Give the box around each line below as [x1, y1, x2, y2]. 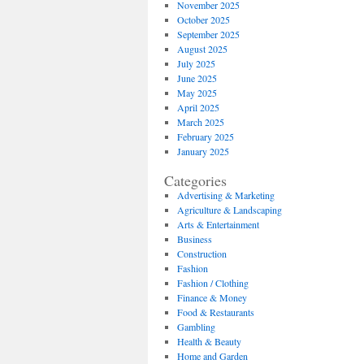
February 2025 [176, 130, 234, 143]
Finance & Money [176, 291, 247, 304]
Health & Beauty [176, 335, 241, 348]
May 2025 [176, 86, 217, 99]
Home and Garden [176, 349, 248, 362]
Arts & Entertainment [176, 218, 259, 231]
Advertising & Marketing [176, 188, 275, 201]
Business [176, 232, 212, 245]
